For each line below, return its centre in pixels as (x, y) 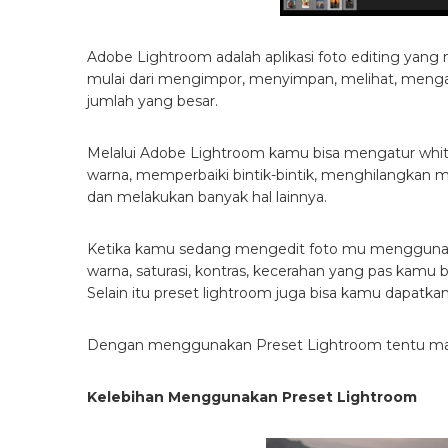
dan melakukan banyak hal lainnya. (207, 197)
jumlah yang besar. (152, 101)
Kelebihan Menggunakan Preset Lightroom (252, 397)
